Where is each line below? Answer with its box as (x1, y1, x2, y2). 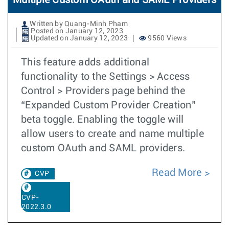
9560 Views (146, 35, 187, 42)
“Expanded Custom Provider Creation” (21, 100, 196, 110)
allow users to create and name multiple (21, 129, 204, 139)
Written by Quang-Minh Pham (28, 20, 128, 28)
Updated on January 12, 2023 (29, 35, 128, 42)
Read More (152, 168, 202, 178)
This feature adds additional (21, 57, 149, 67)
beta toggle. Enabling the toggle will (21, 114, 184, 125)
